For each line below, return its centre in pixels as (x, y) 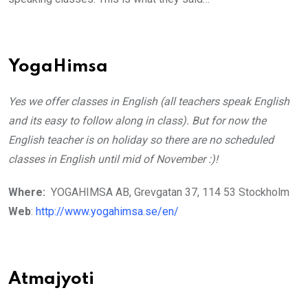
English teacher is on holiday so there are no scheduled (141, 140)
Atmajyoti (51, 279)
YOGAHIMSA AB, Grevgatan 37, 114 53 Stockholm (170, 192)
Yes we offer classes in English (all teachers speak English (149, 101)
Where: (30, 192)
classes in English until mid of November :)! (113, 159)
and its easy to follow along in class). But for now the (137, 120)
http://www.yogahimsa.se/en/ (107, 211)
